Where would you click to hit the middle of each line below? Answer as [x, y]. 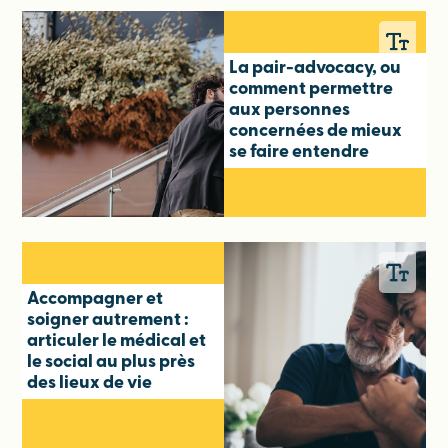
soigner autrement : [108, 320]
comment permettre [311, 89]
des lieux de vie [90, 383]
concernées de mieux [315, 131]
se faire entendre [300, 152]
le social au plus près [111, 362]
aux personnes [289, 110]
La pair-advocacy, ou [315, 68]
